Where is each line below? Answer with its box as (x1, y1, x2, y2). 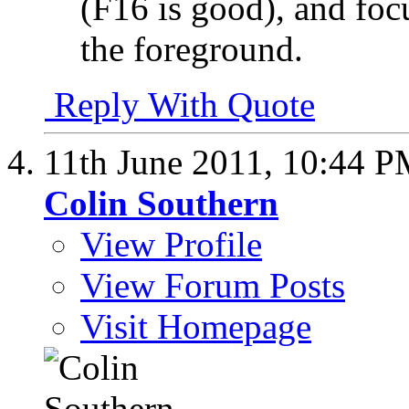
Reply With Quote (45, 84, 315, 124)
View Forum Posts (80, 265, 345, 305)
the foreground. (80, 28, 303, 68)
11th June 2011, (44, 142, 282, 182)
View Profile (80, 224, 262, 264)
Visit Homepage (80, 306, 311, 346)
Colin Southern (44, 183, 278, 223)
